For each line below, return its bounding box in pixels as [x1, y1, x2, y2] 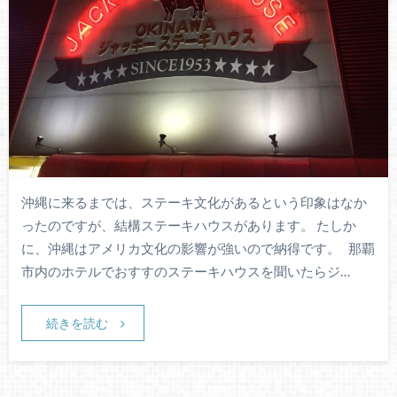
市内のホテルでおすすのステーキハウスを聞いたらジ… [20, 263, 350, 280]
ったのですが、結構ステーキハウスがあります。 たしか [20, 217, 356, 234]
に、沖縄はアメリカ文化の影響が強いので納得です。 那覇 [20, 240, 375, 257]
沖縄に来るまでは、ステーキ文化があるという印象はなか [20, 194, 367, 211]
